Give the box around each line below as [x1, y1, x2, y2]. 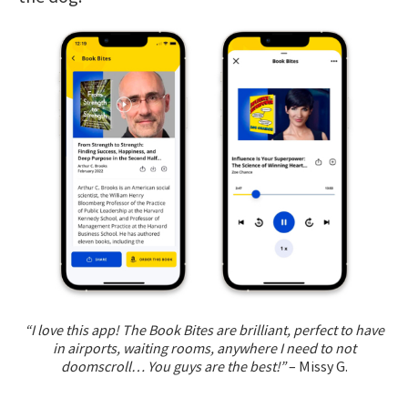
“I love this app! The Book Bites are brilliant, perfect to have [24, 320, 384, 339]
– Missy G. [285, 356, 348, 375]
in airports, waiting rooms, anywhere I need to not [52, 338, 356, 357]
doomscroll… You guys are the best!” [60, 356, 286, 375]
